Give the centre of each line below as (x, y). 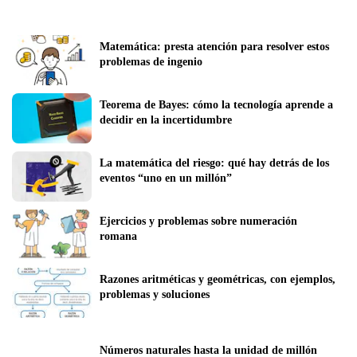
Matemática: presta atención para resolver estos (214, 46)
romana (118, 236)
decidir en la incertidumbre (166, 120)
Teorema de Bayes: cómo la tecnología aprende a (216, 104)
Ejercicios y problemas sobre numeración (198, 221)
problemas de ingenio (151, 61)
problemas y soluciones (155, 294)
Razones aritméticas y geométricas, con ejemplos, (218, 279)
